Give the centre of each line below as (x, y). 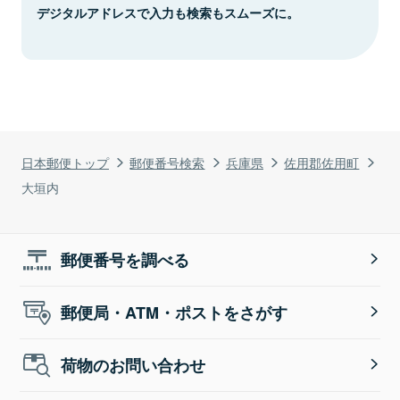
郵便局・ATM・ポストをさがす (175, 312)
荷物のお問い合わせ (133, 365)
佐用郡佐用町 (322, 162)
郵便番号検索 (167, 162)
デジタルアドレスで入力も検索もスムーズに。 (168, 12)
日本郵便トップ (65, 162)
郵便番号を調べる (125, 259)
